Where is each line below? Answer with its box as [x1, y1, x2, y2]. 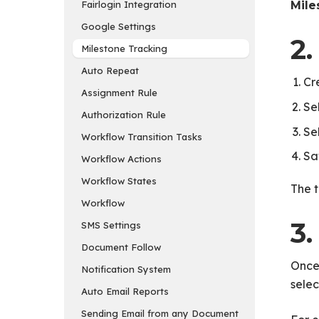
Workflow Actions [81, 152, 164, 164]
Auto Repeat [81, 64, 142, 76]
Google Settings [81, 20, 156, 32]
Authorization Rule [81, 108, 169, 120]
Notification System [81, 263, 171, 275]
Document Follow [81, 241, 164, 253]
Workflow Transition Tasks [81, 130, 202, 142]
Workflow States [81, 174, 159, 187]
